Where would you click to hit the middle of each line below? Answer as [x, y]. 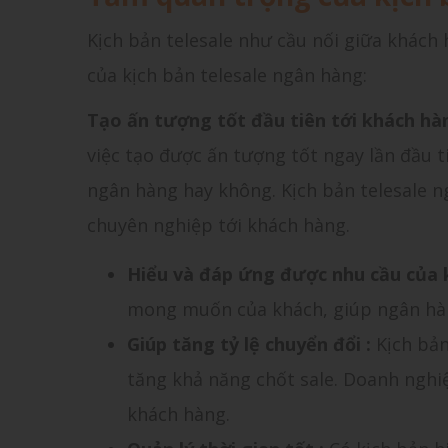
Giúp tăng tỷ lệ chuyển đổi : [251, 344]
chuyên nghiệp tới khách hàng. [221, 225]
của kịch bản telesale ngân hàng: [227, 75]
